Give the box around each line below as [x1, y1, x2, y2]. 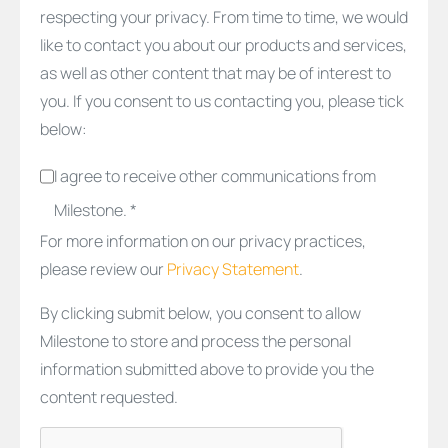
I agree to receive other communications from [53, 164, 376, 187]
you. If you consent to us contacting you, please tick [40, 89, 404, 112]
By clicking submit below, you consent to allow [40, 301, 361, 324]
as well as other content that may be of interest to [40, 61, 391, 84]
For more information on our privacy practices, [40, 229, 366, 252]
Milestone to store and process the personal [40, 329, 351, 352]
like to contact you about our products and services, [40, 33, 407, 56]
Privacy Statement [167, 257, 299, 280]
